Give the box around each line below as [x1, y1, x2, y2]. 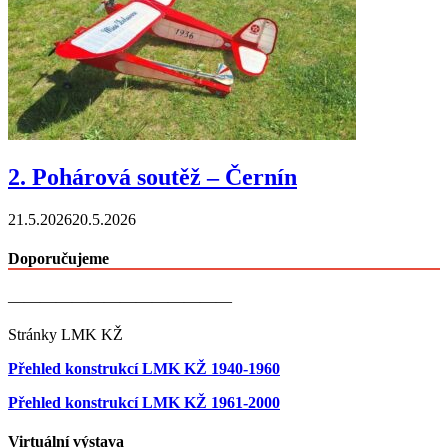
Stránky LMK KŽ [8, 325, 123, 343]
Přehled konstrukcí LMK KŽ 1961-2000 [8, 393, 280, 411]
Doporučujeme [8, 250, 109, 268]
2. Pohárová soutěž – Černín [8, 164, 297, 191]
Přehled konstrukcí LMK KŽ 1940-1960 [8, 359, 280, 377]
